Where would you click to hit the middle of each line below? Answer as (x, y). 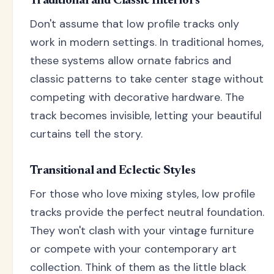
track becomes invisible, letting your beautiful (146, 116)
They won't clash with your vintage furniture (142, 231)
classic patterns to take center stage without (147, 79)
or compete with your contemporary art (133, 249)
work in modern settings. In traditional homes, (147, 43)
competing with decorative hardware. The (137, 98)
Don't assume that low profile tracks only (135, 24)
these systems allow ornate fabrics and (131, 61)
